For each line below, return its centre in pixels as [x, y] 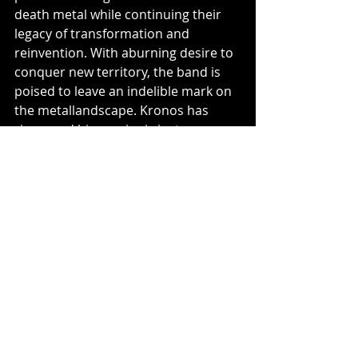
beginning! [46, 149]
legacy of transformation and [103, 34]
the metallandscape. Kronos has [113, 110]
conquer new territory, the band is [119, 72]
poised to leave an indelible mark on [125, 91]
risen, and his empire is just [99, 129]
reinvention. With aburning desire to [125, 53]
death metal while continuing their [119, 14]
